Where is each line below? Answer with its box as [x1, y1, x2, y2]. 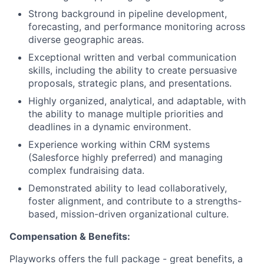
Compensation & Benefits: [9, 230, 130, 242]
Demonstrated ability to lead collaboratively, [28, 182, 227, 194]
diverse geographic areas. [28, 34, 144, 45]
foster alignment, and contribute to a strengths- [28, 195, 242, 207]
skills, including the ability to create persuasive [28, 64, 237, 76]
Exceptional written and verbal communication [28, 51, 236, 63]
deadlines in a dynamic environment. [28, 121, 191, 133]
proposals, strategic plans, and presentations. [28, 77, 232, 89]
